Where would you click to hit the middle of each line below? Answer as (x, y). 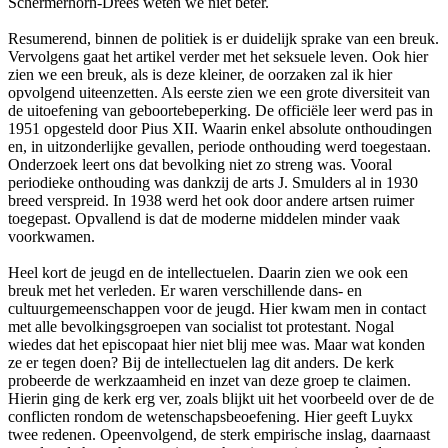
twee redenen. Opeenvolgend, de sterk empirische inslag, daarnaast (219, 434)
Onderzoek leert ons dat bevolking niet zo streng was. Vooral (200, 164)
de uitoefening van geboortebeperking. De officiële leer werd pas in (220, 110)
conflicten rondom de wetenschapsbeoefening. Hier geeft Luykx (210, 416)
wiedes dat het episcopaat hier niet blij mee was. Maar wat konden (216, 344)
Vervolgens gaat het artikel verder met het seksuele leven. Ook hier (218, 56)
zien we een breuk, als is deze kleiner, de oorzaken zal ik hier (200, 74)
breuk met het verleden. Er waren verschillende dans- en (185, 290)
